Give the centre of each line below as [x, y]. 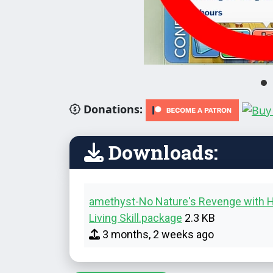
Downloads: [161, 152]
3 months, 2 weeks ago [157, 234]
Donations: [112, 109]
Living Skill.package [136, 218]
